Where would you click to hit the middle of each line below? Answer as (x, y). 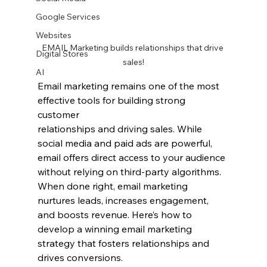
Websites (53, 35)
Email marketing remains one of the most (129, 86)
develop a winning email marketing (116, 229)
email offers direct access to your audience (132, 158)
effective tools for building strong (112, 100)
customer (59, 115)
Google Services (68, 17)
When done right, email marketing (114, 186)
